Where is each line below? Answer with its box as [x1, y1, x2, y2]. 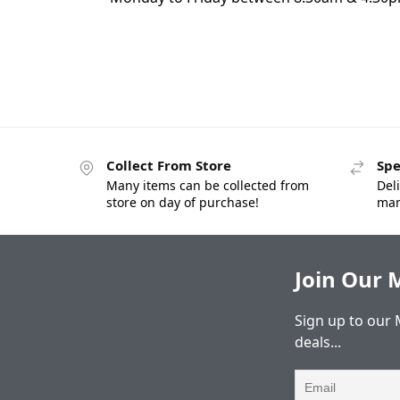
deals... [294, 331, 341, 352]
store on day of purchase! [106, 193, 259, 211]
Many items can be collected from [106, 176, 309, 194]
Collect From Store [106, 156, 231, 175]
